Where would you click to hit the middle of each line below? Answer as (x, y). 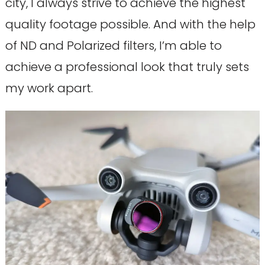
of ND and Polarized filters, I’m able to (113, 45)
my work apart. (49, 88)
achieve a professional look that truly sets (127, 67)
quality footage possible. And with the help (130, 24)
